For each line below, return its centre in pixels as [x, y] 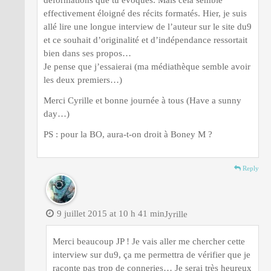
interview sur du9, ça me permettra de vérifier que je [152, 254]
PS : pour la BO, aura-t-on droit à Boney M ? [128, 134]
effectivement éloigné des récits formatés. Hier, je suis [145, 13]
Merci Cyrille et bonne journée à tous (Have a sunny [142, 100]
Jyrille [177, 214]
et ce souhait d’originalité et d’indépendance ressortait [145, 40]
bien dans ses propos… [87, 53]
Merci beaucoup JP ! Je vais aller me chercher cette [149, 241]
